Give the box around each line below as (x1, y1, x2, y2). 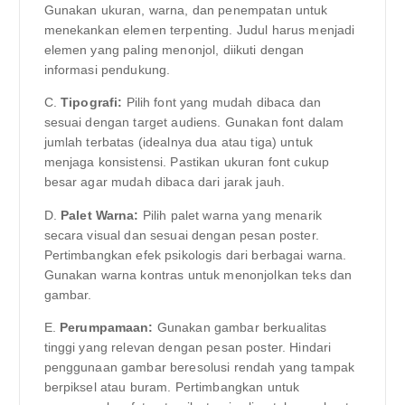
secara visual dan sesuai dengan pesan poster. (43, 227, 319, 242)
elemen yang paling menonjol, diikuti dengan (43, 42, 305, 58)
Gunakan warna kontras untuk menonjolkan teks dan (43, 267, 353, 282)
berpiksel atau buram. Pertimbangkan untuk (43, 379, 300, 394)
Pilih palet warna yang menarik (138, 207, 323, 222)
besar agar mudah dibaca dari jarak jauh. (43, 174, 286, 190)
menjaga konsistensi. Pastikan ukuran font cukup (43, 155, 330, 170)
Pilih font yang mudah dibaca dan (122, 95, 322, 110)
